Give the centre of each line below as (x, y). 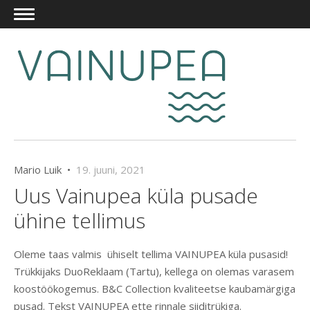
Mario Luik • (45, 170)
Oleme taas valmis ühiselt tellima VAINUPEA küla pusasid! (151, 254)
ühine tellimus (80, 221)
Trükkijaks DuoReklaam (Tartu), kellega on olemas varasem (154, 272)
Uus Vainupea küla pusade (136, 196)
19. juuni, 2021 (111, 170)
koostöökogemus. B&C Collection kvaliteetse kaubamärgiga (155, 289)
